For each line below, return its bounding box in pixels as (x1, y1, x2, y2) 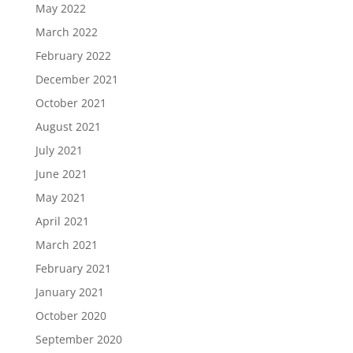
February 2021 (35, 260, 111, 276)
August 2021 (35, 118, 101, 134)
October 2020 (35, 307, 106, 323)
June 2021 (35, 165, 87, 181)
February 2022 (35, 47, 111, 63)
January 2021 (35, 284, 104, 299)
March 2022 (35, 24, 98, 39)
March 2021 (35, 236, 98, 252)
